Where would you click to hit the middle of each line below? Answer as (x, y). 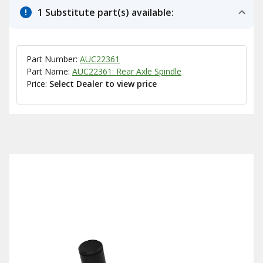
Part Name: (49, 71)
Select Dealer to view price (103, 84)
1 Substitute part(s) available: (106, 12)
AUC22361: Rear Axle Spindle (127, 71)
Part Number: (53, 59)
